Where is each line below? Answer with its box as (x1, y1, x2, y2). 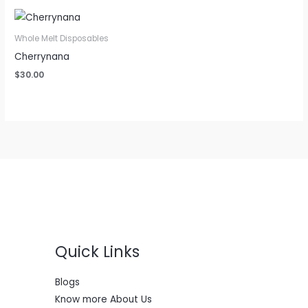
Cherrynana (14, 49, 70, 63)
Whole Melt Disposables (14, 32, 109, 44)
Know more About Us (55, 293, 152, 307)
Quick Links (55, 241, 140, 263)
